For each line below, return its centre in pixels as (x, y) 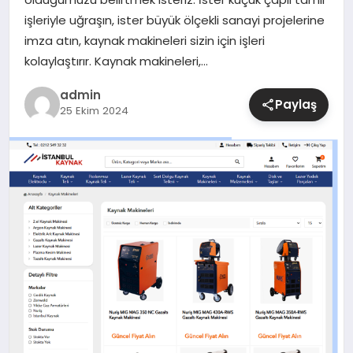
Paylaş (296, 104)
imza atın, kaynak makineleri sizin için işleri (144, 41)
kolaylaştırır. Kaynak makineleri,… (116, 61)
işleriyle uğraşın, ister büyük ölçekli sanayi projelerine (174, 20)
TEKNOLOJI (52, 117)
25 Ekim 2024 (94, 111)
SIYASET (43, 35)
